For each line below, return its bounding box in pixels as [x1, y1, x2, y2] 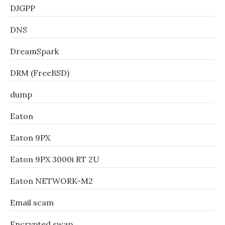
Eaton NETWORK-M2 [10, 176, 93, 186]
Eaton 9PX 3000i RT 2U [10, 154, 99, 164]
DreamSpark [10, 46, 59, 56]
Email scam [10, 197, 54, 207]
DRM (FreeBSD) [10, 68, 69, 78]
